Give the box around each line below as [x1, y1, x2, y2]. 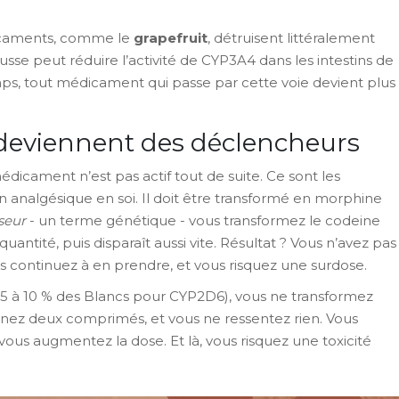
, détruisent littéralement [208, 28, 375, 46]
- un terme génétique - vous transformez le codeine [26, 211, 380, 229]
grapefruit [134, 28, 208, 46]
